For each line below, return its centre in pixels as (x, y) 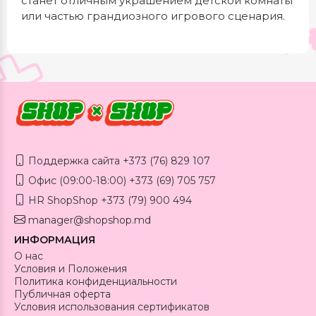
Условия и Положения (71, 268)
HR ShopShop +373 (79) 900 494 (109, 200)
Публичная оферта (62, 294)
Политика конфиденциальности (96, 281)
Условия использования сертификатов (112, 306)
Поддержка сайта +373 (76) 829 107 (118, 160)
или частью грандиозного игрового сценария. (153, 16)
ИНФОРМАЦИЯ (55, 239)
